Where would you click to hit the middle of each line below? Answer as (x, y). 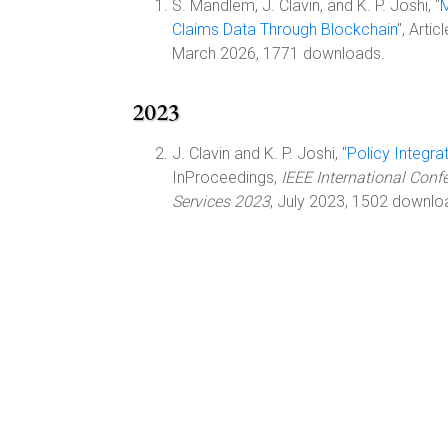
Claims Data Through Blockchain (284, 29)
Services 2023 (221, 201)
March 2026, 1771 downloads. (278, 53)
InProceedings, (226, 177)
